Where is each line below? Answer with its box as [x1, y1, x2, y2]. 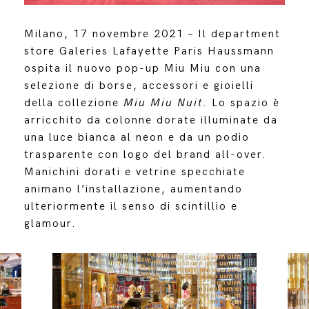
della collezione [23, 96, 123, 110]
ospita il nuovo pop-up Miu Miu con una [23, 61, 261, 75]
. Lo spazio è [202, 96, 280, 110]
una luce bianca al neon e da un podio [23, 130, 250, 144]
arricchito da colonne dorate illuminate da [23, 113, 278, 127]
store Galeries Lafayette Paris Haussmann [23, 44, 275, 58]
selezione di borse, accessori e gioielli [23, 79, 254, 92]
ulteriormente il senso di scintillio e [23, 199, 238, 213]
